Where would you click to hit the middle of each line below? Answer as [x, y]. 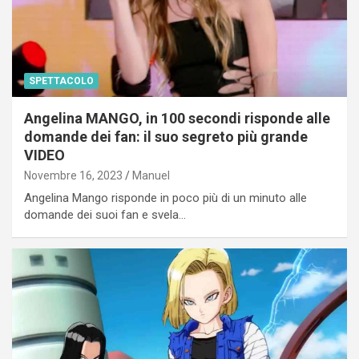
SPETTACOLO [61, 81]
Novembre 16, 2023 [73, 175]
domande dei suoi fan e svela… [105, 214]
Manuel [151, 175]
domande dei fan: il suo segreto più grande [166, 136]
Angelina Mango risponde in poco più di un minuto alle [165, 198]
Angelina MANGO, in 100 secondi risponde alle [177, 118]
